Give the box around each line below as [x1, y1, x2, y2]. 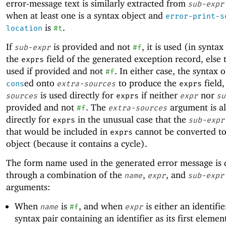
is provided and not [51, 41, 133, 52]
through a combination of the [6, 169, 125, 180]
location [6, 23, 42, 33]
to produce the [116, 77, 179, 88]
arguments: [6, 181, 50, 192]
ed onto [24, 77, 57, 88]
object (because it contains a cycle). [6, 138, 147, 149]
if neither [139, 89, 180, 100]
